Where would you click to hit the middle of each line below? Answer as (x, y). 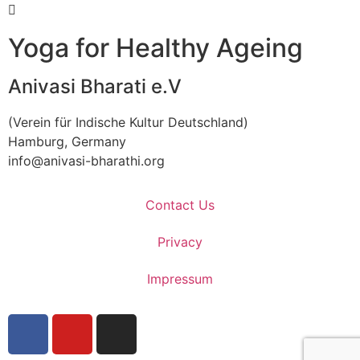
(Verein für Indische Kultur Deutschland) (128, 123)
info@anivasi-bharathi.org (86, 161)
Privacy (180, 242)
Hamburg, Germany (67, 142)
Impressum (180, 279)
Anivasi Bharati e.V (95, 87)
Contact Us (180, 205)
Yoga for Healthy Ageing (155, 48)
